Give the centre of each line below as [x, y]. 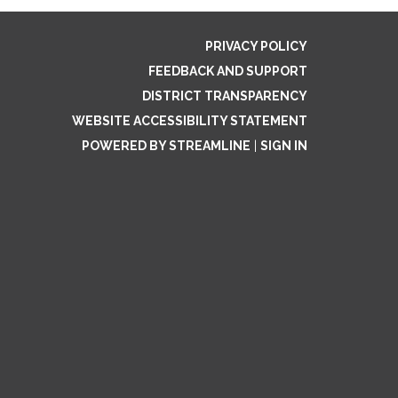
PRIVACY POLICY [256, 46]
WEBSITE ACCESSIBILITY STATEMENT [190, 121]
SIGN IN [284, 146]
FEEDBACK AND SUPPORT [228, 71]
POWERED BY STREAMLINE [166, 146]
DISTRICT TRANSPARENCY [225, 96]
